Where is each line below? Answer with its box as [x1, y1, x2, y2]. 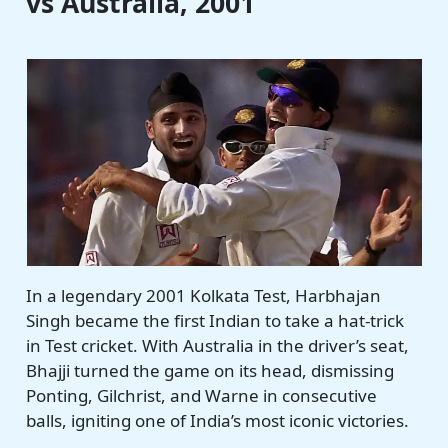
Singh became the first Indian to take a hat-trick [26, 309, 405, 333]
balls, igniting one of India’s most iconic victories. [26, 409, 410, 433]
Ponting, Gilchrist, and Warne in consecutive [26, 384, 378, 408]
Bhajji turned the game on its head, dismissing [26, 359, 395, 383]
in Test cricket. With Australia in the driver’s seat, [26, 334, 410, 358]
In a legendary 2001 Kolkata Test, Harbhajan [26, 284, 382, 308]
